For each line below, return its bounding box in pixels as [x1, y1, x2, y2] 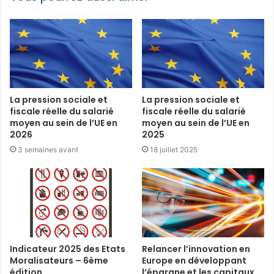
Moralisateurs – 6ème [10, 254, 108, 267]
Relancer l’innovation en [142, 242, 250, 255]
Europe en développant [142, 254, 246, 267]
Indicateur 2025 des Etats [10, 242, 125, 255]
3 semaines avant [18, 144, 78, 154]
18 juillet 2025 [150, 144, 198, 154]
